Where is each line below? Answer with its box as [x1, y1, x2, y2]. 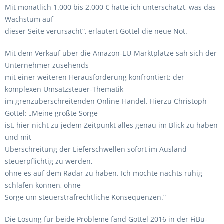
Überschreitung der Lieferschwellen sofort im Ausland [5, 144, 187, 154]
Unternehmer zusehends [5, 60, 89, 70]
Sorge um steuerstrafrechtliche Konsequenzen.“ [5, 192, 166, 202]
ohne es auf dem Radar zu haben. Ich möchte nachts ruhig [5, 168, 202, 178]
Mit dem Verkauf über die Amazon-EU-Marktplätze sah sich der [5, 48, 217, 58]
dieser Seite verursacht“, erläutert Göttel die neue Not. [5, 26, 187, 36]
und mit [5, 132, 31, 142]
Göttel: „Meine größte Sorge [5, 108, 98, 118]
